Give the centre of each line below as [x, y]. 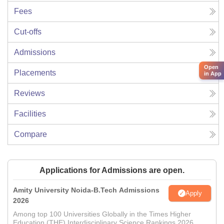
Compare [30, 134]
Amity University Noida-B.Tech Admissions [86, 190]
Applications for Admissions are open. [112, 170]
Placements [35, 73]
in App [213, 74]
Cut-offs [28, 32]
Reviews [29, 93]
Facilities [30, 114]
